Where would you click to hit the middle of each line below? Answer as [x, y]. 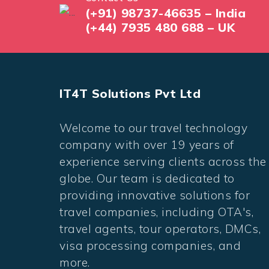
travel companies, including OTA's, [156, 212]
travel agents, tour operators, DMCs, [160, 228]
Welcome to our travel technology [153, 128]
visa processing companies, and [150, 245]
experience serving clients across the [163, 161]
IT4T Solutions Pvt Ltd [130, 94]
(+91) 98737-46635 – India [165, 13]
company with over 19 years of [147, 144]
